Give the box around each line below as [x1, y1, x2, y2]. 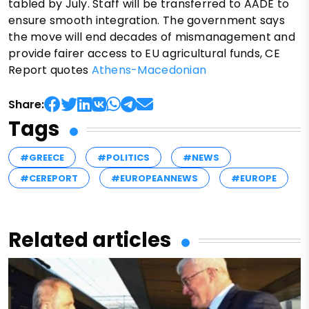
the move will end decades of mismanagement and [8, 29, 295, 46]
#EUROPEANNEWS [111, 172, 198, 186]
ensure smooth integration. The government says [8, 12, 285, 29]
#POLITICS [97, 151, 150, 165]
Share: [8, 97, 44, 113]
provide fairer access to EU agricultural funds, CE [8, 46, 281, 62]
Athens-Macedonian [91, 62, 207, 79]
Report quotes [8, 62, 92, 79]
